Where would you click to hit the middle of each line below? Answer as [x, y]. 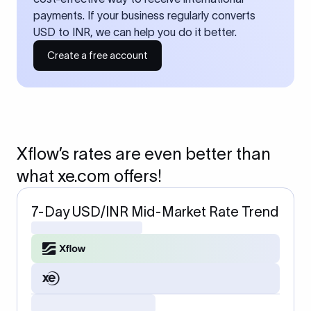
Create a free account [98, 56]
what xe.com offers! [89, 176]
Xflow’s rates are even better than [144, 154]
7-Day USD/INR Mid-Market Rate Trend [155, 212]
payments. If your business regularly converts [144, 15]
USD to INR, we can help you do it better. [135, 32]
